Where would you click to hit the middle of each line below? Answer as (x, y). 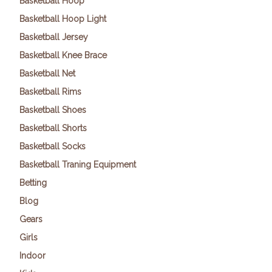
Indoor (32, 256)
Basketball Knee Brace (63, 56)
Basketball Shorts (53, 128)
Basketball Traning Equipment (78, 165)
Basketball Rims (50, 92)
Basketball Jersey (54, 37)
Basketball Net (47, 74)
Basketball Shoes (53, 110)
